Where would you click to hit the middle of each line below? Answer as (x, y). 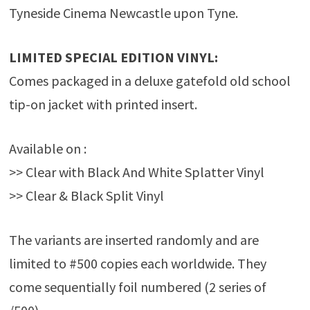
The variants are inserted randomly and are (134, 240)
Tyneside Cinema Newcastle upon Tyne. (123, 13)
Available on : (47, 149)
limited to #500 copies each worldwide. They (137, 264)
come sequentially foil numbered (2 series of (137, 287)
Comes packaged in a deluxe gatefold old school (149, 81)
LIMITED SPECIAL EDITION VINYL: (113, 57)
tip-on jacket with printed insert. (103, 104)
